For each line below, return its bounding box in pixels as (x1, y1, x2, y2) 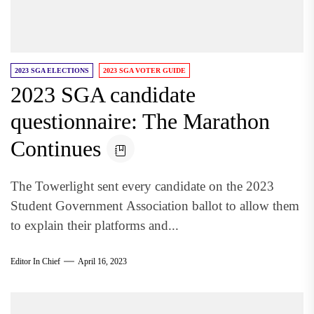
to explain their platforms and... (11, 217, 179, 233)
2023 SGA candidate (11, 81, 196, 107)
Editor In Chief (11, 257, 60, 266)
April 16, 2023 (78, 257, 127, 266)
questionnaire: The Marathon (11, 108, 270, 134)
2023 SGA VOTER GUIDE (103, 66, 186, 74)
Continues (11, 135, 101, 161)
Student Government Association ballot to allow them (11, 198, 299, 213)
